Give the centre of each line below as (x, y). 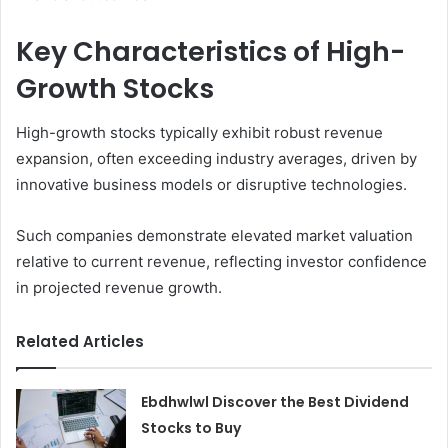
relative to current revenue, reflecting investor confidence (221, 262)
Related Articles (80, 342)
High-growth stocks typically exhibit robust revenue (199, 133)
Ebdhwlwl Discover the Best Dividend (275, 402)
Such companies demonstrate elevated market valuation (214, 236)
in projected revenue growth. (119, 288)
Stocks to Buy (191, 428)
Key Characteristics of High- (210, 51)
